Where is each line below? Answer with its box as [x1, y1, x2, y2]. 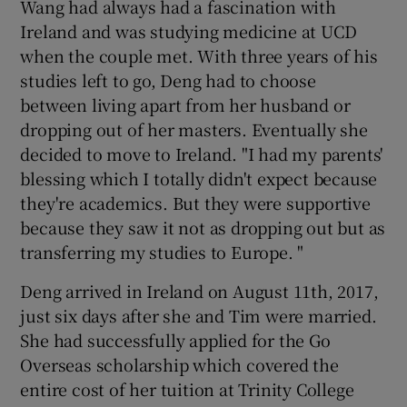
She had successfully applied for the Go [20, 327, 331, 352]
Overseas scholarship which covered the [20, 352, 339, 376]
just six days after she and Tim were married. [20, 303, 377, 327]
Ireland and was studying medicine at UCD [20, 18, 357, 43]
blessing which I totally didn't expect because [20, 165, 378, 190]
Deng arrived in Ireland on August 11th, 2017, [20, 278, 379, 303]
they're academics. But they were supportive [20, 190, 371, 214]
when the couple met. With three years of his [20, 43, 378, 67]
